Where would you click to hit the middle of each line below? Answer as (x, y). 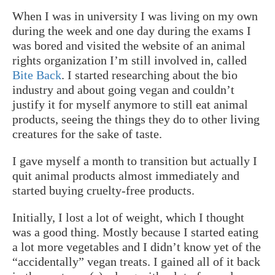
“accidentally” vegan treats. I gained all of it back (136, 261)
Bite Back (37, 75)
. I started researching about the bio (149, 75)
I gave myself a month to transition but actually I (135, 161)
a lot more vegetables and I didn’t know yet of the (137, 246)
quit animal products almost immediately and (126, 175)
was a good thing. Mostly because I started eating (135, 232)
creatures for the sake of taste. (87, 134)
